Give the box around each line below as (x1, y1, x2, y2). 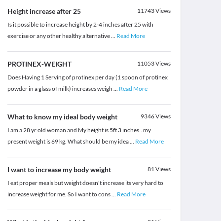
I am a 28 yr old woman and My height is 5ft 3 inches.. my (7, 126, 151, 134)
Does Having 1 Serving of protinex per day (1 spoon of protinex (7, 74, 168, 81)
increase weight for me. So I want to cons (7, 190, 111, 198)
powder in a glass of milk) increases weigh (7, 85, 113, 93)
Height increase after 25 (7, 7, 81, 16)
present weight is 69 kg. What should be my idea (7, 138, 130, 146)
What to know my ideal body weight (7, 112, 117, 121)
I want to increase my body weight (7, 165, 111, 174)
